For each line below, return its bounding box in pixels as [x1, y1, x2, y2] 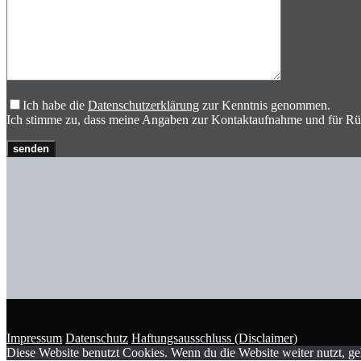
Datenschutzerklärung [88, 98, 199, 112]
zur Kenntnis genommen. [199, 98, 330, 112]
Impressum [6, 330, 62, 345]
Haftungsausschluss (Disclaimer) [131, 330, 297, 345]
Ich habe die [23, 98, 88, 112]
